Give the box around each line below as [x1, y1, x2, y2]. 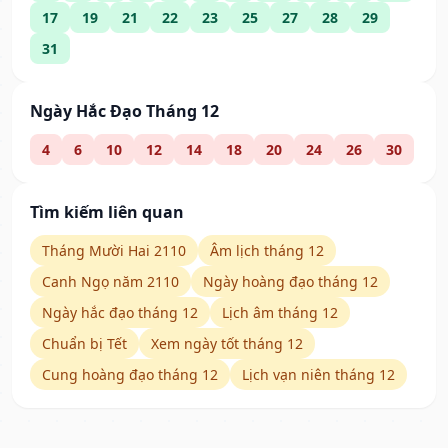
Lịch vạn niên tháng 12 [242, 365, 395, 385]
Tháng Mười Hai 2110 [42, 241, 186, 261]
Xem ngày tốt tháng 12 [151, 334, 303, 354]
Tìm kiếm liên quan [30, 201, 184, 224]
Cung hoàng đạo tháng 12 [42, 365, 218, 385]
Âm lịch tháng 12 [210, 241, 324, 261]
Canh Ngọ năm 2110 [42, 272, 179, 292]
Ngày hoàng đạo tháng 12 [203, 272, 378, 292]
